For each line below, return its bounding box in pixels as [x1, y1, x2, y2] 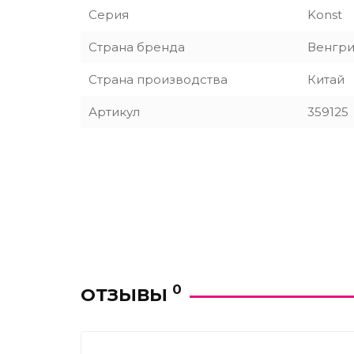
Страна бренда [88, 40, 185, 55]
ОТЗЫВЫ [81, 284, 172, 306]
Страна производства [88, 72, 228, 87]
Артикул [88, 104, 140, 119]
